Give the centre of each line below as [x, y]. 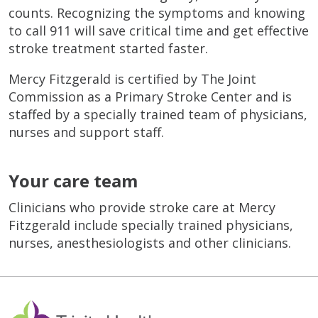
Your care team [73, 180]
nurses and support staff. [86, 132]
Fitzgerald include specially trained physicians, [151, 225]
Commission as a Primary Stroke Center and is [150, 96]
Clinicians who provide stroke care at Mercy [142, 207]
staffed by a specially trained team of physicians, [158, 114]
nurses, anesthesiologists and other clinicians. [150, 242]
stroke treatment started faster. [108, 48]
